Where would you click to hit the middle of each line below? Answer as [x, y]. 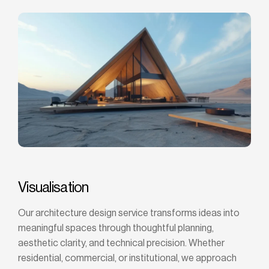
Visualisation [53, 188]
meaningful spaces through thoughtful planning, [116, 228]
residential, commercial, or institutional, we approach [127, 258]
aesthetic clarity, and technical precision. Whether [121, 243]
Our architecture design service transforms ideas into [129, 213]
